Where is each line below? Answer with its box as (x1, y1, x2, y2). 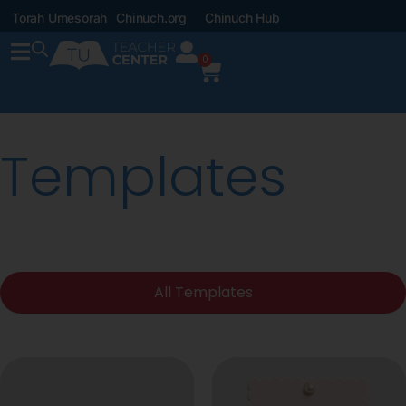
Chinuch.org (116, 10, 188, 25)
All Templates (153, 282, 253, 303)
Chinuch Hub (205, 10, 280, 25)
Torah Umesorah (12, 10, 108, 25)
